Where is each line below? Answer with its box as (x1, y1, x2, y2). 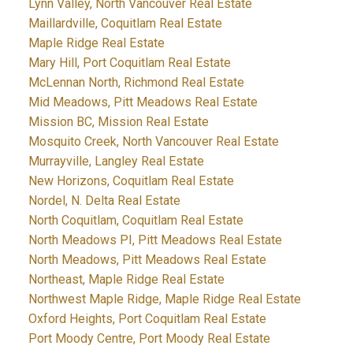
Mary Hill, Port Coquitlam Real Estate (28, 55, 231, 71)
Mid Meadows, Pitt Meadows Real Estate (28, 95, 258, 110)
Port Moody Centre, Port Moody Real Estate (28, 331, 270, 347)
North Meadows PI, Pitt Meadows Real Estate (28, 232, 282, 248)
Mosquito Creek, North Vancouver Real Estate (28, 134, 279, 150)
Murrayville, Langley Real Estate (28, 154, 204, 169)
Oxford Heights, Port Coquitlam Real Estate (28, 311, 266, 327)
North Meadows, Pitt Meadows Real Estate (28, 252, 266, 268)
